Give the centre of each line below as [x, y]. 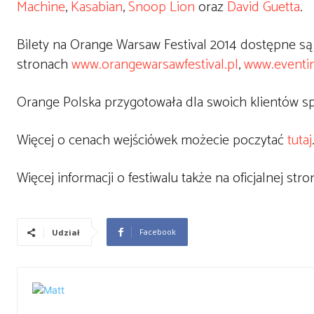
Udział [66, 232]
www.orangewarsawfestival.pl [155, 65]
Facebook [158, 232]
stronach [44, 65]
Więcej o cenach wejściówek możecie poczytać [152, 141]
